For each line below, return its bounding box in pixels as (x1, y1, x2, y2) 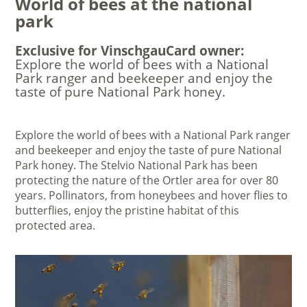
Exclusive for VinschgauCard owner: (15, 42, 245, 60)
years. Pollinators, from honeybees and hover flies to (15, 188, 288, 204)
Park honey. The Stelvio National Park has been (15, 158, 258, 173)
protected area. (15, 218, 96, 234)
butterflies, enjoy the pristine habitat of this (15, 203, 240, 219)
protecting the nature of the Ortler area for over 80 (15, 173, 279, 188)
